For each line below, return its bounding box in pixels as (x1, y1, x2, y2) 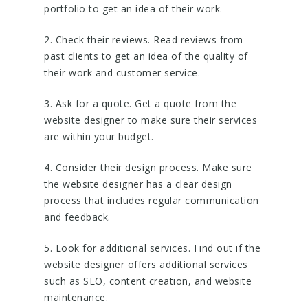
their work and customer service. (44, 66, 200, 79)
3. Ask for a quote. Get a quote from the (44, 97, 236, 110)
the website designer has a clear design (44, 177, 232, 190)
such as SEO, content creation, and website (44, 274, 252, 287)
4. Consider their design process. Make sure (44, 161, 252, 174)
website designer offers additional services (44, 258, 248, 271)
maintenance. (44, 291, 108, 304)
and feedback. (44, 210, 111, 223)
